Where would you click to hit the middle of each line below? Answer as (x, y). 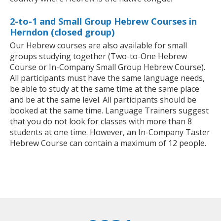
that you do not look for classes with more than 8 (101, 122)
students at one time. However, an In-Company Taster (110, 132)
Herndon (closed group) (62, 32)
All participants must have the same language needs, (107, 78)
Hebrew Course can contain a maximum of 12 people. (108, 143)
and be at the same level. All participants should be (103, 100)
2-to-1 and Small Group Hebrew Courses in (103, 21)
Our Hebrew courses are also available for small (98, 46)
